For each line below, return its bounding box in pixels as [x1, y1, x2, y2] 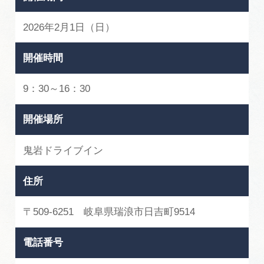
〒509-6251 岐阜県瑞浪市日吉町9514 [23, 206, 196, 218]
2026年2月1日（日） [23, 21, 115, 33]
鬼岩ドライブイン [23, 144, 104, 156]
